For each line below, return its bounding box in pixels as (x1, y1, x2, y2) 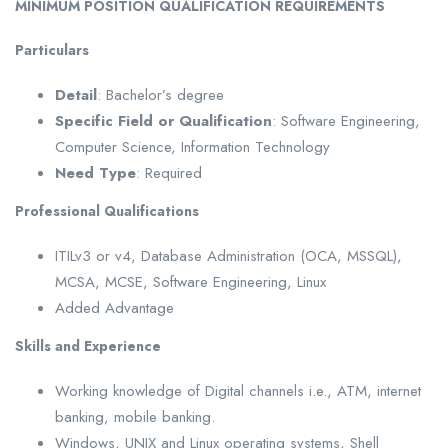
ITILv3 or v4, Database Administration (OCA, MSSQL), (55, 245, 402, 268)
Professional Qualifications (15, 201, 199, 222)
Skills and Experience (15, 336, 161, 357)
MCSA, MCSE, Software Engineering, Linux (55, 271, 326, 294)
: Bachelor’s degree (97, 84, 224, 107)
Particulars (15, 40, 89, 61)
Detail (55, 84, 97, 107)
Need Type (55, 162, 136, 185)
